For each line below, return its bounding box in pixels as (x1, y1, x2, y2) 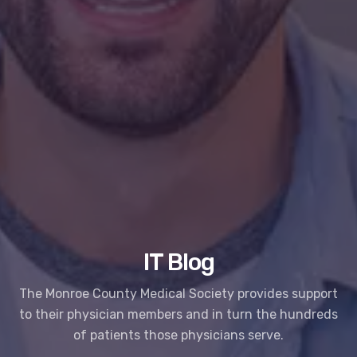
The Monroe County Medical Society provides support (19, 285, 338, 301)
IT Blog (143, 247, 214, 277)
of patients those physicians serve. (73, 327, 284, 343)
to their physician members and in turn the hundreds (19, 306, 338, 322)
